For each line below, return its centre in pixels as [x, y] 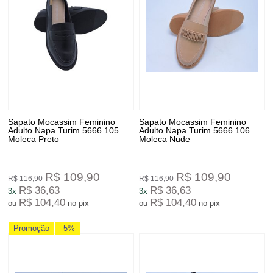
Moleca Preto [34, 139]
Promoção [32, 228]
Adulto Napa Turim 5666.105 [64, 130]
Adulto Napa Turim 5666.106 [195, 130]
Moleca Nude [165, 139]
